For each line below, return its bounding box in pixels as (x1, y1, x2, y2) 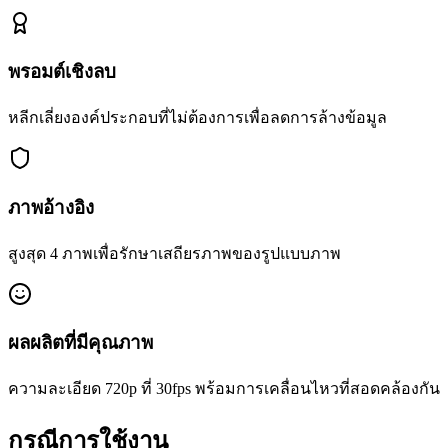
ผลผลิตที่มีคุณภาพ (8, 332, 153, 354)
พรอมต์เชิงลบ (8, 61, 116, 83)
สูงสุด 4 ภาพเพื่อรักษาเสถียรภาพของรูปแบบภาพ (8, 244, 341, 262)
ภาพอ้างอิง (8, 196, 94, 218)
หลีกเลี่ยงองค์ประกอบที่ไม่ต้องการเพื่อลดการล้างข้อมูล (8, 109, 387, 127)
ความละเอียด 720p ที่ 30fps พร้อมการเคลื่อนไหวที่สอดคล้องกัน (8, 379, 440, 397)
